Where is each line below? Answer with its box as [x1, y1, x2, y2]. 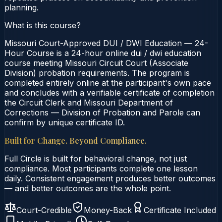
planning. [4, 2, 39, 12]
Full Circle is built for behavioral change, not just [4, 153, 187, 164]
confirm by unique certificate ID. [4, 117, 125, 127]
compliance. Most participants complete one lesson [4, 163, 198, 173]
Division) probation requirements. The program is [4, 67, 190, 78]
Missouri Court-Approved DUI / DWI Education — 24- [4, 38, 208, 48]
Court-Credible [16, 205, 72, 215]
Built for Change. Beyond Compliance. [4, 135, 147, 146]
